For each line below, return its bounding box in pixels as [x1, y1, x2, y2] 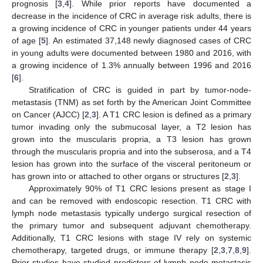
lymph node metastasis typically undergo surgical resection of [12, 208, 251, 218]
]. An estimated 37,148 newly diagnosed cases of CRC [45, 35, 252, 45]
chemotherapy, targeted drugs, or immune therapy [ [12, 245, 214, 255]
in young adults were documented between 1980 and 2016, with [12, 48, 251, 58]
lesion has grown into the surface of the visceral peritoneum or [12, 159, 251, 168]
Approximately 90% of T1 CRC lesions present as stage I [28, 183, 251, 193]
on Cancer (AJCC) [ [12, 109, 85, 119]
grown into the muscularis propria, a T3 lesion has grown [12, 134, 251, 144]
